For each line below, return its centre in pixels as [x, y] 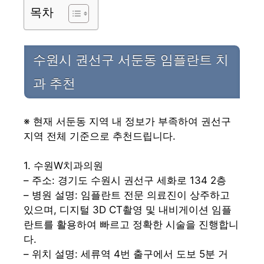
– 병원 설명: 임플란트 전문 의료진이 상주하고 [127, 195]
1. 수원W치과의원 [63, 166]
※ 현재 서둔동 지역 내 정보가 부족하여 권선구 [127, 121]
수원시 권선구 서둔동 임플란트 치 [131, 60]
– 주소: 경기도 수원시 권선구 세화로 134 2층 [125, 181]
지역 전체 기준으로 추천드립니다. [100, 136]
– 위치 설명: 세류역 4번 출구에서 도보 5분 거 [126, 254]
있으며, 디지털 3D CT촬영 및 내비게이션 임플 [128, 210]
